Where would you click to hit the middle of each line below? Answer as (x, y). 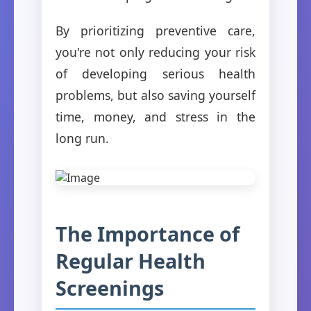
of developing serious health (155, 73)
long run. (82, 138)
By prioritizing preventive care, (155, 30)
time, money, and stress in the (155, 116)
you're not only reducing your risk (155, 52)
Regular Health (131, 260)
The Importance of (148, 233)
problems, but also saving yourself (155, 95)
